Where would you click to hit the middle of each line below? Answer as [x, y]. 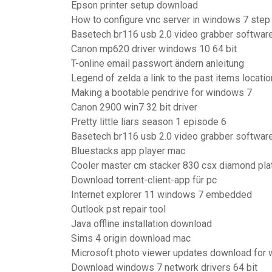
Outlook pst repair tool [118, 209]
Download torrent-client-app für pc [144, 180]
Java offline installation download [141, 224]
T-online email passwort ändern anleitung [158, 63]
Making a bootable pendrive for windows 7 [161, 93]
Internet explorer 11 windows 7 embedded [161, 195]
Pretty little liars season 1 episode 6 [149, 122]
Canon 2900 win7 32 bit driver [134, 107]
